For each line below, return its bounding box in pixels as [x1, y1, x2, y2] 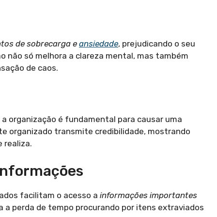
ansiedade [79, 38, 118, 48]
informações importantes [100, 190, 197, 200]
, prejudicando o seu [118, 38, 195, 48]
